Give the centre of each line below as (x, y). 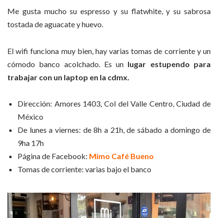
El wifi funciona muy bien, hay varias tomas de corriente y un (109, 51)
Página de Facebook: (53, 156)
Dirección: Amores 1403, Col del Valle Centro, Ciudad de (114, 104)
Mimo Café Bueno (121, 156)
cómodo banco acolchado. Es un (68, 64)
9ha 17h (31, 143)
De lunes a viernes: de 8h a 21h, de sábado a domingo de (114, 130)
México (30, 117)
